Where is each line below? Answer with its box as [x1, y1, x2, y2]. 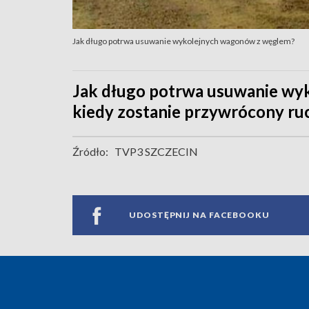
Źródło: [72, 144, 108, 158]
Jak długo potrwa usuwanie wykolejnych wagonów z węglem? [72, 35, 295, 46]
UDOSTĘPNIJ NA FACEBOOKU [129, 210, 270, 221]
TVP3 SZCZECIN [114, 144, 198, 158]
